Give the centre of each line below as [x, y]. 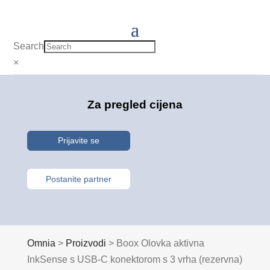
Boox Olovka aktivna [160, 243]
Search [29, 46]
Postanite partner [78, 179]
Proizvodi [86, 243]
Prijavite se [78, 141]
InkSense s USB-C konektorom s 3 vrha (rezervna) [134, 259]
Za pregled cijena [135, 105]
